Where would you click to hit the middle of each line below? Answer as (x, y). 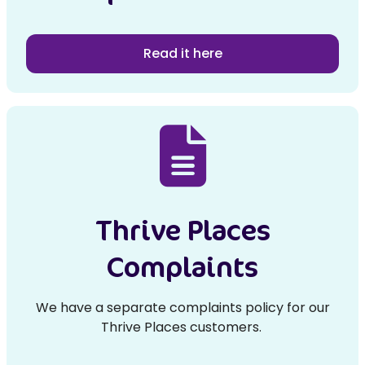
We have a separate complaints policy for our (182, 308)
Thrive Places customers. (182, 327)
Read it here (182, 53)
